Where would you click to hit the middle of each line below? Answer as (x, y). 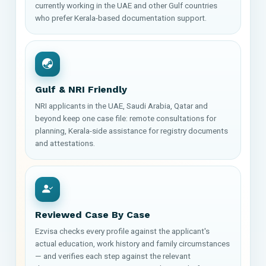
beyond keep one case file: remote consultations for (126, 118)
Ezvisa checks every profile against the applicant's (122, 231)
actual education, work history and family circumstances (132, 243)
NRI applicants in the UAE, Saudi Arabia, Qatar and (121, 105)
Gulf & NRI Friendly (81, 89)
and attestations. (65, 143)
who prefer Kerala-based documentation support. (121, 18)
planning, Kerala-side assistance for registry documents (132, 130)
